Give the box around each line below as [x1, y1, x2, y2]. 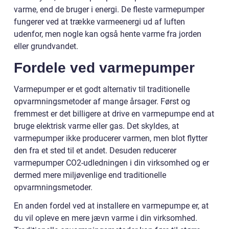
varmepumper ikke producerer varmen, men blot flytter [14, 133, 208, 143]
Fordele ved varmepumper [14, 59, 195, 76]
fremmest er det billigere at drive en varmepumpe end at [14, 108, 214, 119]
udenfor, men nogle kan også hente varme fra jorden [14, 29, 201, 39]
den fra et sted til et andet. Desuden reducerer [14, 145, 176, 155]
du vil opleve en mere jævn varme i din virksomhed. [14, 213, 197, 223]
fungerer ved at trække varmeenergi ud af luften [14, 16, 185, 27]
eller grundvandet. [14, 41, 78, 51]
